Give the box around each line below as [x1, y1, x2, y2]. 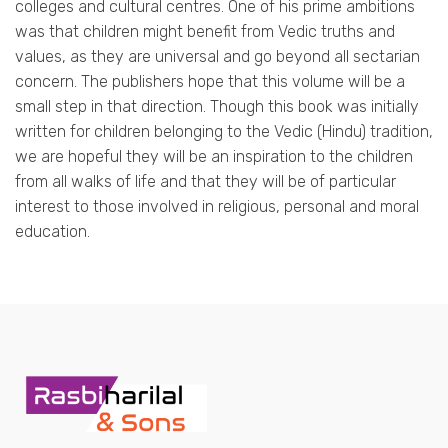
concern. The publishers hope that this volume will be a [15, 72, 405, 92]
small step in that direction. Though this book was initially [15, 97, 419, 117]
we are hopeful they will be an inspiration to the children [15, 147, 413, 167]
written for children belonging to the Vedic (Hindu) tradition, [15, 122, 433, 142]
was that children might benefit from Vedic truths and [15, 22, 395, 42]
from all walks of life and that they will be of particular [15, 172, 396, 192]
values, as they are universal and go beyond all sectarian [15, 47, 420, 67]
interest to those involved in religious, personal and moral [15, 197, 419, 217]
